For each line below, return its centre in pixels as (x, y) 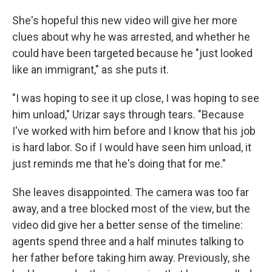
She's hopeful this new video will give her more (125, 20)
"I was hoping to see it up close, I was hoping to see (136, 98)
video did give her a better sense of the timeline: (127, 225)
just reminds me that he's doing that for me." (119, 164)
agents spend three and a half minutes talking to (128, 241)
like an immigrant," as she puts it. (90, 70)
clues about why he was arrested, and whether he (131, 37)
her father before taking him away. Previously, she (131, 258)
